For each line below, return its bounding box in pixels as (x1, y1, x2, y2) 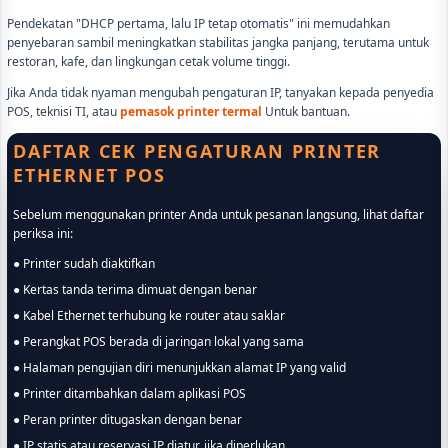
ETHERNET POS (13, 163, 166, 188)
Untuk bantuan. (262, 103, 350, 121)
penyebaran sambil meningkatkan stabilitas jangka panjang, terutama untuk (7, 34, 429, 52)
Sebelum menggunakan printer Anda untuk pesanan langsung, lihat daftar (13, 206, 424, 224)
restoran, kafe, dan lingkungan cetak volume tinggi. (7, 53, 290, 71)
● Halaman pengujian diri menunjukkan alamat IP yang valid (23, 359, 346, 377)
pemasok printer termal (120, 103, 262, 121)
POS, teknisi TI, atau (7, 103, 120, 121)
